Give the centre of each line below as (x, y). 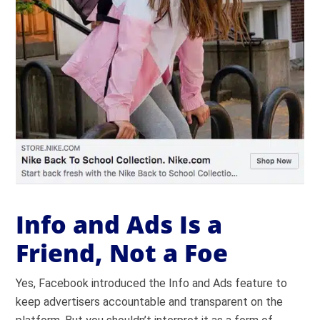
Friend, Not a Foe (122, 252)
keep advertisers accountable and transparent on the (150, 301)
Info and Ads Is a (119, 224)
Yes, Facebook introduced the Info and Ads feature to (152, 283)
